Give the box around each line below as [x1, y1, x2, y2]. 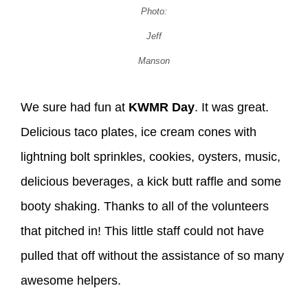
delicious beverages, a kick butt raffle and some [21, 174, 281, 188]
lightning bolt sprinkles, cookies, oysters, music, [21, 149, 280, 164]
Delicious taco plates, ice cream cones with [21, 124, 256, 139]
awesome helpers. [21, 273, 121, 287]
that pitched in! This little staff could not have [21, 223, 264, 238]
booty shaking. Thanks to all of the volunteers [21, 199, 269, 213]
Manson [138, 55, 170, 66]
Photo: [141, 5, 167, 16]
